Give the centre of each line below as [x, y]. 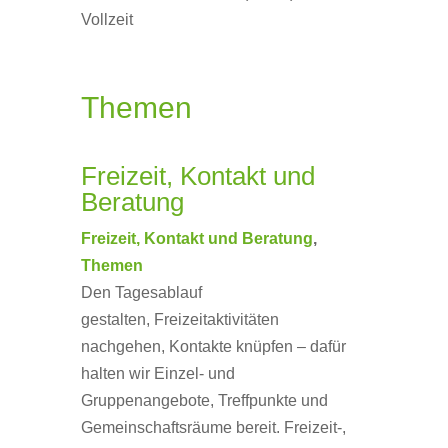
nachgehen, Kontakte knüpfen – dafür [213, 346]
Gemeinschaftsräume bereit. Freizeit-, [213, 427]
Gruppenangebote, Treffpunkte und [204, 400]
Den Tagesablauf [141, 292]
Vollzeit [106, 19]
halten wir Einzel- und [157, 373]
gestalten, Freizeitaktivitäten [179, 319]
